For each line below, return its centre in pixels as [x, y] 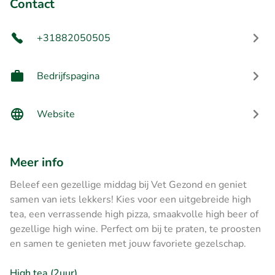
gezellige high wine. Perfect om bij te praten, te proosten [135, 229]
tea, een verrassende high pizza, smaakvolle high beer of [134, 214]
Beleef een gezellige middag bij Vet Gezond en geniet [128, 184]
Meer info [37, 162]
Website [56, 114]
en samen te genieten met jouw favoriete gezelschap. [128, 243]
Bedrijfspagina [68, 76]
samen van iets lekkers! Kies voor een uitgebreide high [130, 199]
